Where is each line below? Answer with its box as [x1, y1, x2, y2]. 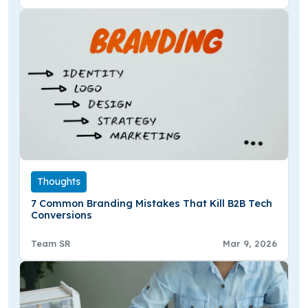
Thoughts [37, 175, 80, 188]
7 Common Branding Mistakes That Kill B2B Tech [31, 197, 272, 210]
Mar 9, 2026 [223, 238, 277, 250]
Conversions [31, 209, 92, 222]
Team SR [31, 238, 71, 250]
